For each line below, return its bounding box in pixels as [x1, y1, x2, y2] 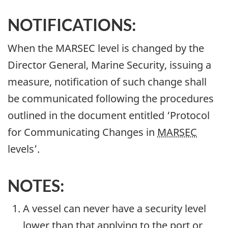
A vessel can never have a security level [23, 202, 206, 216]
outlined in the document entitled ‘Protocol [8, 108, 210, 122]
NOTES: [8, 175, 64, 195]
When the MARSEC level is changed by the [8, 41, 204, 55]
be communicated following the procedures [8, 91, 214, 105]
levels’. [8, 141, 40, 156]
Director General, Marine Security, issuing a [8, 58, 211, 72]
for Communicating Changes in [8, 125, 157, 139]
